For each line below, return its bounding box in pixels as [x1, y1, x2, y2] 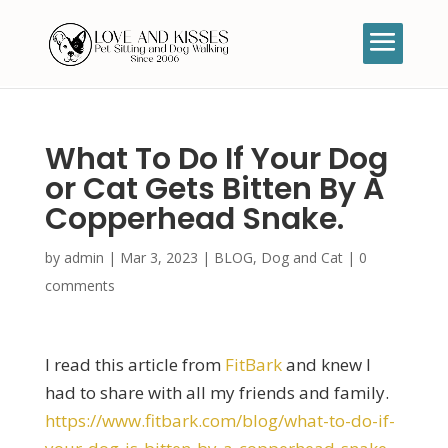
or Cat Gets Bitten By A [44, 168, 384, 210]
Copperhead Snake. [44, 198, 344, 240]
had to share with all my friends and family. [44, 381, 389, 404]
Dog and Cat [260, 248, 343, 267]
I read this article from [44, 353, 225, 376]
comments [44, 276, 115, 295]
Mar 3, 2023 [119, 248, 198, 267]
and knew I [281, 353, 371, 376]
